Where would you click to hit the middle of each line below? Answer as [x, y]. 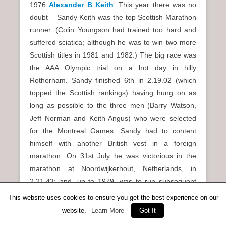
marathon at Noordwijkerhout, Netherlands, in [113, 169]
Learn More [108, 211]
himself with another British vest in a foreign [113, 144]
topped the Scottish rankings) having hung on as [113, 93]
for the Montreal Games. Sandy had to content [113, 131]
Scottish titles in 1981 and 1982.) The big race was [113, 55]
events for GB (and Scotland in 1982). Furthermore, [113, 194]
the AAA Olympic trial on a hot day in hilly [113, 68]
